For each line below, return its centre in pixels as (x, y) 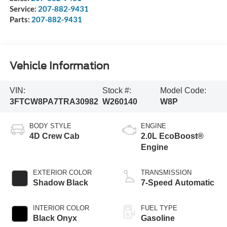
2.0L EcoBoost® (172, 136)
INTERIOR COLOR (61, 208)
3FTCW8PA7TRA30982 (54, 102)
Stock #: (117, 91)
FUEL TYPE (159, 208)
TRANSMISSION (166, 173)
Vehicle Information (59, 66)
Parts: (20, 20)
